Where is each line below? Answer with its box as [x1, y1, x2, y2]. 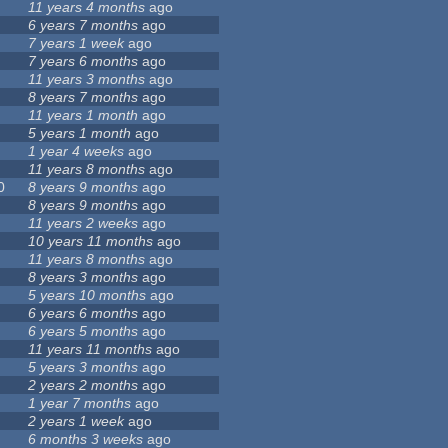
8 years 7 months [28, 89, 139, 106]
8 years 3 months [28, 269, 139, 286]
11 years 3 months [28, 71, 146, 88]
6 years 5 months [28, 323, 139, 340]
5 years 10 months [28, 287, 147, 304]
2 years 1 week [28, 413, 125, 430]
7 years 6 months [28, 53, 139, 70]
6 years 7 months [28, 17, 139, 34]
